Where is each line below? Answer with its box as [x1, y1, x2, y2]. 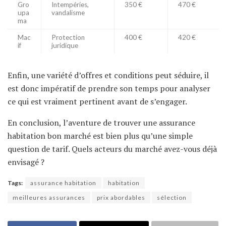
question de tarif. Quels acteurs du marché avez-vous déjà [8, 143, 217, 155]
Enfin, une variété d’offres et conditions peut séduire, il [8, 70, 209, 81]
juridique [51, 41, 78, 50]
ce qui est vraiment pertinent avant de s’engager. [8, 96, 187, 107]
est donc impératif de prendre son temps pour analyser [8, 83, 210, 94]
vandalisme [51, 9, 85, 17]
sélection [157, 194, 187, 202]
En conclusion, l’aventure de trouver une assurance [8, 117, 195, 129]
